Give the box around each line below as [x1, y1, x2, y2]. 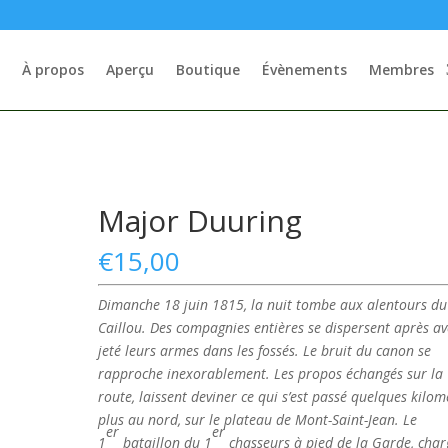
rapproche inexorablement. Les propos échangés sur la [98, 364, 444, 383]
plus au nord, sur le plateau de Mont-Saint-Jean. [98, 410, 400, 429]
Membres [368, 60, 434, 79]
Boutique [175, 60, 240, 79]
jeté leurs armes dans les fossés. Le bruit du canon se [98, 341, 432, 360]
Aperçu [105, 60, 154, 79]
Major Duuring [98, 200, 303, 241]
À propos [21, 60, 84, 79]
